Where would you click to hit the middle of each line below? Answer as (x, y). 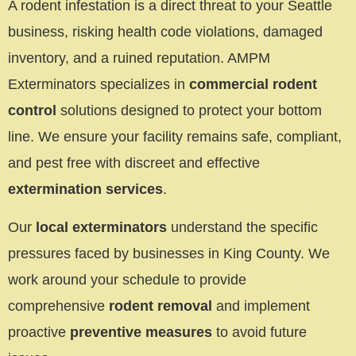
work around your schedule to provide (127, 279)
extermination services (85, 190)
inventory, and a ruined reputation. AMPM (139, 58)
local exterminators (101, 227)
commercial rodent (253, 85)
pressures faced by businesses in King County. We (169, 253)
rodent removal (161, 306)
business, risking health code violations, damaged (165, 32)
